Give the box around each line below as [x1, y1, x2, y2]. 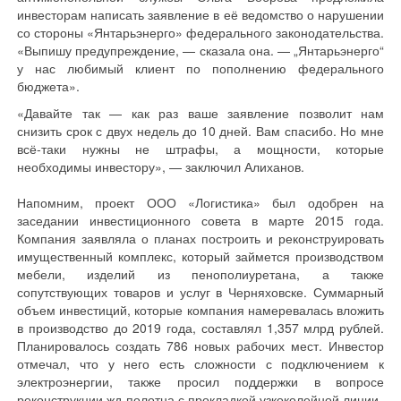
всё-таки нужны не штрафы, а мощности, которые [17, 140, 384, 158]
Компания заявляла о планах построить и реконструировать [17, 229, 384, 247]
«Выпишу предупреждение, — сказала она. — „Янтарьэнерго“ [17, 41, 384, 59]
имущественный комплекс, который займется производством [17, 247, 384, 265]
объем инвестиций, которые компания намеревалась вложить [17, 301, 384, 319]
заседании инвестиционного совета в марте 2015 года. [17, 211, 384, 229]
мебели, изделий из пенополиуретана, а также [17, 265, 384, 283]
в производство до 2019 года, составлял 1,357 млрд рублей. [17, 319, 384, 337]
